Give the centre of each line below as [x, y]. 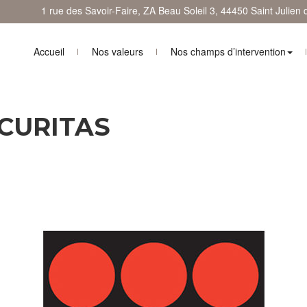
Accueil [49, 51]
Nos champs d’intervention [228, 51]
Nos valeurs [118, 51]
